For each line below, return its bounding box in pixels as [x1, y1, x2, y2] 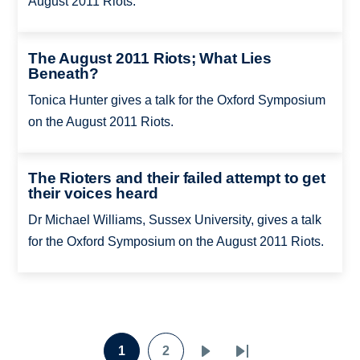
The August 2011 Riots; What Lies [27, 49, 272, 67]
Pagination [18, 336, 106, 356]
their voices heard [27, 185, 158, 202]
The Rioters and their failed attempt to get [27, 170, 325, 187]
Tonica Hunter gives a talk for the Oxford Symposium [27, 92, 325, 107]
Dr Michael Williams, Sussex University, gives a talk [27, 213, 321, 227]
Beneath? [27, 64, 99, 82]
